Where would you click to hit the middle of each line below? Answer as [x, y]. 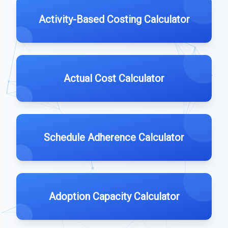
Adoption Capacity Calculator [114, 196]
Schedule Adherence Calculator [114, 137]
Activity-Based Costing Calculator [114, 19]
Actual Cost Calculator [114, 78]
